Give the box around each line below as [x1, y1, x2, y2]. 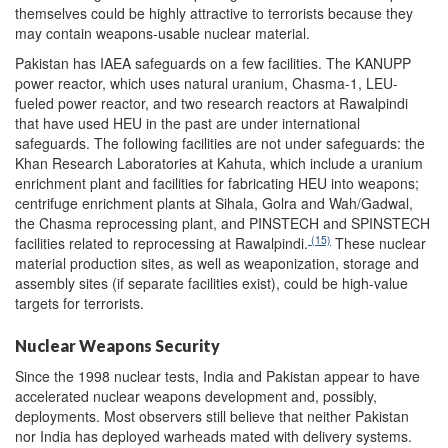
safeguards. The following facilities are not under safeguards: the [15, 132, 425, 153]
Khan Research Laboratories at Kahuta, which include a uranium [15, 152, 423, 173]
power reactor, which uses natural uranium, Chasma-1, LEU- [15, 72, 398, 93]
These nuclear [331, 232, 426, 253]
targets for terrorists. [15, 292, 144, 313]
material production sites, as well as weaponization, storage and [15, 252, 419, 273]
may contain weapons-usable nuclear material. [15, 22, 310, 43]
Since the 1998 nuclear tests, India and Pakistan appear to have [15, 365, 420, 386]
